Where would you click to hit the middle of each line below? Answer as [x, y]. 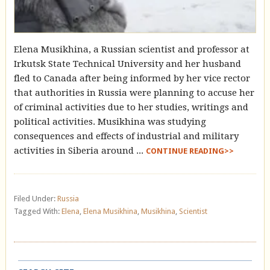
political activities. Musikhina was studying [110, 122]
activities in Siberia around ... [80, 151]
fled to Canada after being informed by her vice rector [132, 79]
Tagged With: [37, 212]
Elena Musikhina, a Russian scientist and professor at [131, 50]
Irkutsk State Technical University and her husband [127, 64]
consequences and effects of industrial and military [126, 137]
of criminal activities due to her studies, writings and [131, 108]
